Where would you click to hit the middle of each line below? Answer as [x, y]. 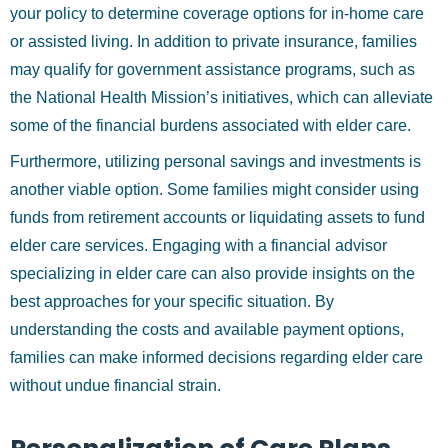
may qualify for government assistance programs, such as [212, 69]
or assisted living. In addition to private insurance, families [213, 41]
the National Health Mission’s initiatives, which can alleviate [221, 97]
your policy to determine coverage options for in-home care [217, 13]
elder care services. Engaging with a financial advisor [198, 245]
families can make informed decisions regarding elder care [216, 357]
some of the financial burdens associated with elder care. [210, 125]
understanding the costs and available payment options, [207, 329]
